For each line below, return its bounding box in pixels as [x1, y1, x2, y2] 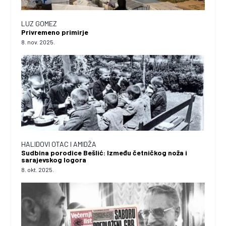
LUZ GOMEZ [21, 19, 58, 28]
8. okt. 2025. [21, 165, 54, 173]
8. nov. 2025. [21, 38, 55, 45]
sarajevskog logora [21, 155, 87, 164]
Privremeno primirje [21, 27, 89, 36]
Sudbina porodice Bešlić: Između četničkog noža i [21, 148, 188, 157]
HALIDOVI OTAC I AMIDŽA [21, 139, 97, 148]
